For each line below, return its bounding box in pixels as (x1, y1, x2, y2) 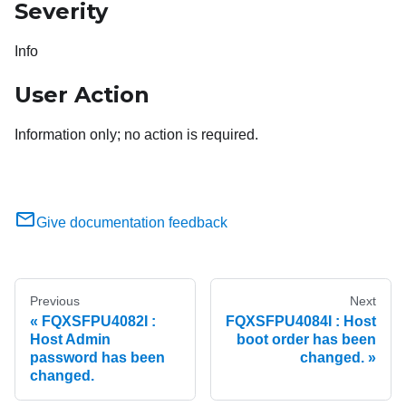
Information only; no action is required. (14, 127, 258, 143)
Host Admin (30, 332, 111, 348)
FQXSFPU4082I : (42, 314, 156, 330)
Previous (30, 294, 80, 309)
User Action (14, 82, 150, 109)
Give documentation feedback (36, 215, 227, 231)
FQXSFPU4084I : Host (226, 314, 376, 330)
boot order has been (237, 332, 376, 348)
